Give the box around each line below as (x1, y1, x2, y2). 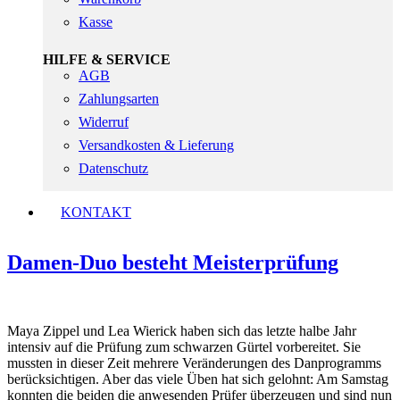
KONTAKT (61, 204, 131, 220)
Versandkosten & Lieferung (79, 137, 234, 153)
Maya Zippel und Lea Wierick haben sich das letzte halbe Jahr (7, 323, 356, 339)
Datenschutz (79, 160, 148, 176)
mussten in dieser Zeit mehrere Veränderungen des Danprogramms (7, 355, 381, 371)
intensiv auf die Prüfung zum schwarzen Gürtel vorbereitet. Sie (7, 339, 361, 355)
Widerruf (79, 113, 129, 129)
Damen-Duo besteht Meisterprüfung (7, 251, 338, 275)
